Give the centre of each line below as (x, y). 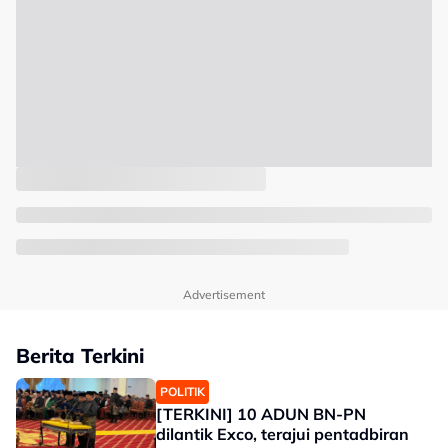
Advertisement (224, 295)
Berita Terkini (80, 356)
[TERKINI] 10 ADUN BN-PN (261, 414)
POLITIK (182, 392)
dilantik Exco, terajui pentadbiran (282, 434)
